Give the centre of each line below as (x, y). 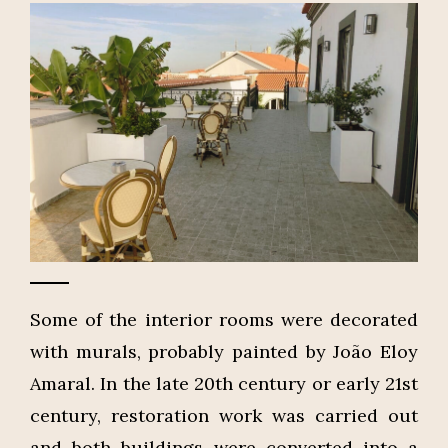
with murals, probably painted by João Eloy (224, 351)
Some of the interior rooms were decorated (224, 319)
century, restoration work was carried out (224, 415)
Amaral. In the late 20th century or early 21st (224, 383)
